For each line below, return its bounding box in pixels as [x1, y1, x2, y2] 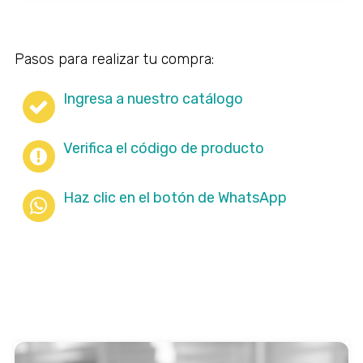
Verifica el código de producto [62, 139, 264, 157]
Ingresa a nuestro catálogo [62, 90, 243, 108]
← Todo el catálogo [14, 310, 151, 327]
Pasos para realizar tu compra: [14, 50, 214, 68]
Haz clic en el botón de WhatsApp [62, 189, 287, 207]
